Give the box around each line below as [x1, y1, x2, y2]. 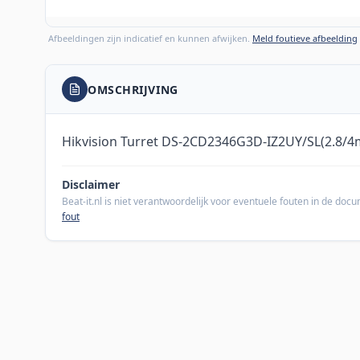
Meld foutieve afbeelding [252, 32, 358, 45]
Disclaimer [62, 177, 120, 193]
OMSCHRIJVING [88, 81, 178, 97]
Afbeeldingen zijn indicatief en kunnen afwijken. [48, 32, 252, 45]
